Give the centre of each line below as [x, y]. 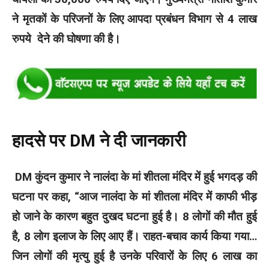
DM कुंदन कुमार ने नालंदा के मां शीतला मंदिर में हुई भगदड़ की [134, 177]
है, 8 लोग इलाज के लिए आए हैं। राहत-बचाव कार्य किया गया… [134, 236]
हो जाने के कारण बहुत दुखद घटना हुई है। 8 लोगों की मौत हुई [134, 216]
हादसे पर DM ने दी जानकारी [99, 141]
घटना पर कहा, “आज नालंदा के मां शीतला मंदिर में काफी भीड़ [134, 196]
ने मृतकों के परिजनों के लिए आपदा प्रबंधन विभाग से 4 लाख [134, 19]
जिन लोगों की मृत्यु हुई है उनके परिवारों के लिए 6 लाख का [134, 256]
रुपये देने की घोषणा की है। [66, 38]
